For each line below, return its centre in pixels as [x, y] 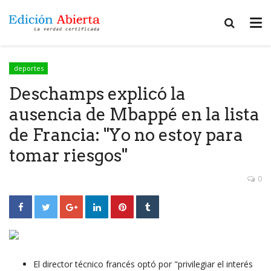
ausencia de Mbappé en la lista [134, 114]
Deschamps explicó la [97, 93]
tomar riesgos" [68, 155]
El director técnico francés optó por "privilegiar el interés [143, 264]
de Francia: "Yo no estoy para [126, 135]
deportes [28, 68]
